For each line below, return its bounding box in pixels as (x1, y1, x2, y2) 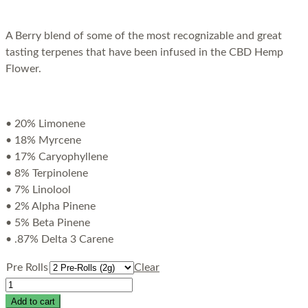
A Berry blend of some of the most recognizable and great (5, 30, 282, 42)
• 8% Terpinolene (5, 168, 88, 179)
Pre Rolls (6, 262, 48, 274)
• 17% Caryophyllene (5, 151, 108, 163)
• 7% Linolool (5, 184, 71, 196)
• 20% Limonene (5, 118, 85, 130)
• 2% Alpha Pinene (5, 201, 96, 212)
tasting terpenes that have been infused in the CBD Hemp (5, 47, 283, 58)
